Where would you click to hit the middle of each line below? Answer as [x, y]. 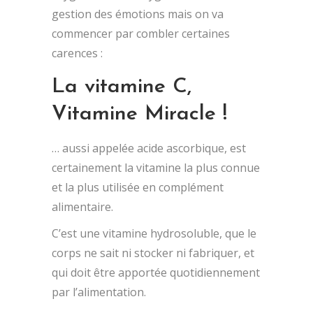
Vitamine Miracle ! [139, 114]
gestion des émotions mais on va [138, 14]
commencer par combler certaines [141, 33]
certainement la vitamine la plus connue [156, 167]
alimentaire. [82, 206]
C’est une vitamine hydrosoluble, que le [154, 233]
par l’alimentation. [99, 292]
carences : [77, 53]
